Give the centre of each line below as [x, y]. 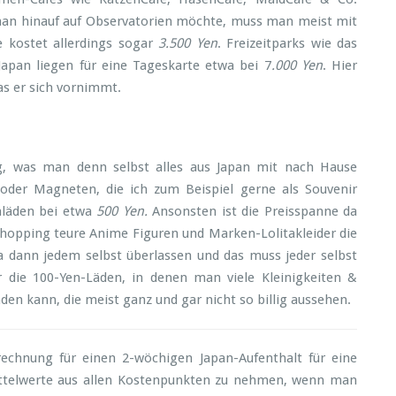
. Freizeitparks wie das [287, 43]
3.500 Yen [188, 43]
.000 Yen [297, 65]
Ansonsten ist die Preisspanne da [252, 211]
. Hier [340, 65]
